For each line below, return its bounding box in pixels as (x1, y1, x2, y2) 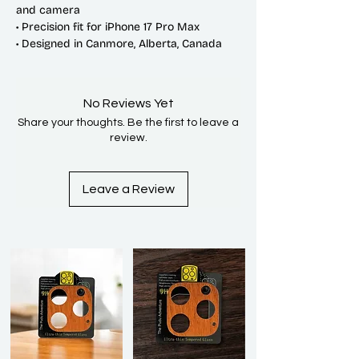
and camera (16, 3, 80, 17)
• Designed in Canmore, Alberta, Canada (16, 37, 222, 50)
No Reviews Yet (83, 97, 174, 110)
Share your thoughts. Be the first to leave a (18, 117, 239, 128)
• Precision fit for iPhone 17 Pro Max (16, 20, 200, 34)
